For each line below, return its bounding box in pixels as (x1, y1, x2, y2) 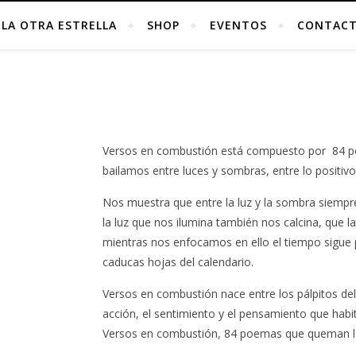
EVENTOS (210, 17, 267, 33)
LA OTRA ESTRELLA (2, 17, 117, 33)
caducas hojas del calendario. (103, 254, 254, 269)
